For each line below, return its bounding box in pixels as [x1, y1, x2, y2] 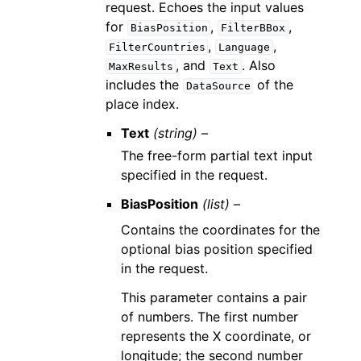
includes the [106, 77, 184, 93]
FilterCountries [108, 41, 205, 54]
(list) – [202, 196, 241, 213]
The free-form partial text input [121, 147, 313, 164]
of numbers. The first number [121, 309, 299, 326]
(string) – [153, 125, 209, 142]
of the [253, 77, 294, 93]
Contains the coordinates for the [121, 222, 321, 239]
